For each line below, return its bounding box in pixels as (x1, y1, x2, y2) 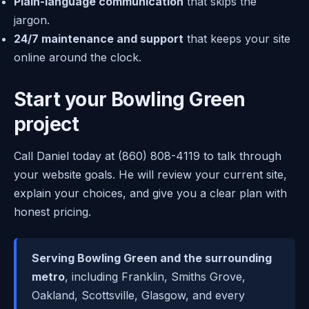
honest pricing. (14, 204, 91, 219)
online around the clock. (14, 50, 141, 64)
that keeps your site (183, 31, 290, 46)
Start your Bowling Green (14, 87, 246, 111)
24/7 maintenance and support (14, 31, 183, 46)
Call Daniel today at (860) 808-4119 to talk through (14, 148, 281, 163)
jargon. (14, 12, 50, 27)
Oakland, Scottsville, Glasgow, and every (32, 288, 245, 302)
